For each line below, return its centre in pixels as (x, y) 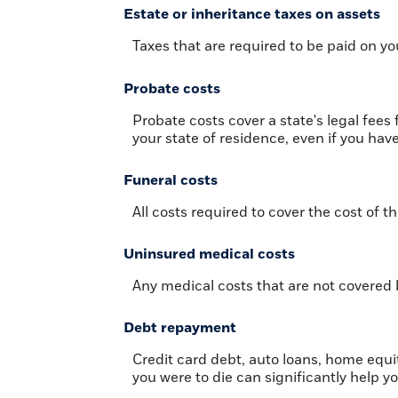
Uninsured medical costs (209, 254)
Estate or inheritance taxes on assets (252, 15)
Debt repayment (180, 328)
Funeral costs (171, 180)
